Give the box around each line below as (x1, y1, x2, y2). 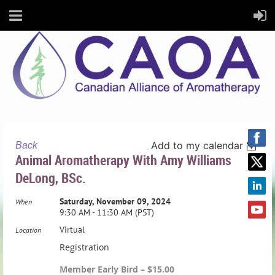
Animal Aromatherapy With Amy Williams (15, 150, 231, 169)
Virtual (60, 223, 85, 235)
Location (15, 225, 41, 234)
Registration (60, 241, 109, 253)
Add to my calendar (151, 139, 244, 152)
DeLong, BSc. (15, 168, 86, 187)
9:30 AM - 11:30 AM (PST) (60, 206, 154, 218)
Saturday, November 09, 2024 (60, 195, 171, 207)
